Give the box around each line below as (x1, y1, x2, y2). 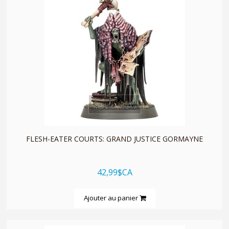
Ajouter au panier (83, 193, 140, 202)
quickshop (98, 99, 131, 109)
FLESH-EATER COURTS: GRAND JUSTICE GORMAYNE (26, 133, 203, 144)
